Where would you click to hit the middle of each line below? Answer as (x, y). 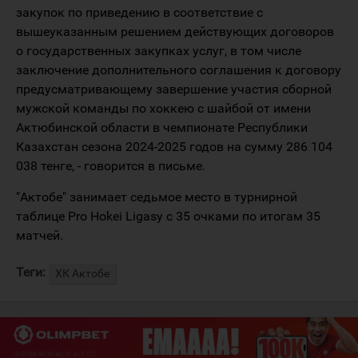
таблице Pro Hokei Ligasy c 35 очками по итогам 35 (168, 216)
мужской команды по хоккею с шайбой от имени (163, 108)
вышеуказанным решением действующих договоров (175, 31)
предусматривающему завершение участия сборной (174, 89)
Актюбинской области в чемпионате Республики (162, 127)
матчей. (40, 235)
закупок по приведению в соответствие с (139, 12)
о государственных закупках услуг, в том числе (159, 50)
